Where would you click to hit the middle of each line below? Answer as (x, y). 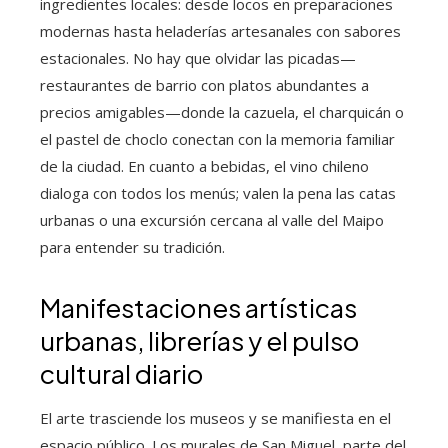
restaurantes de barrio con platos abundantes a (204, 85)
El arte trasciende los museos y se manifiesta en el (215, 418)
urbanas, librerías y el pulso (200, 341)
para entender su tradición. (132, 247)
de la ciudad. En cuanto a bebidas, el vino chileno (204, 166)
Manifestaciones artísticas (198, 308)
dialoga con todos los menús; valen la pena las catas (218, 193)
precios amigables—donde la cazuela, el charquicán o (222, 112)
